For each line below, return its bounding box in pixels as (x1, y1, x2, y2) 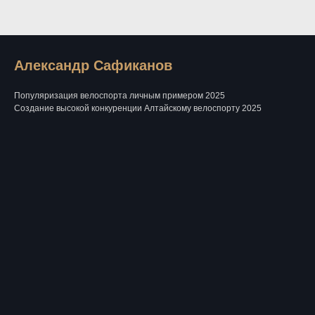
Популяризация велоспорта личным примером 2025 (14, 91, 225, 101)
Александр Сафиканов (14, 58, 172, 73)
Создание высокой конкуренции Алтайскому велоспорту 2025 (14, 103, 262, 113)
